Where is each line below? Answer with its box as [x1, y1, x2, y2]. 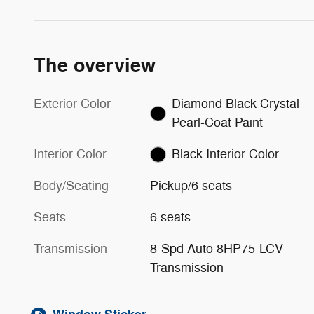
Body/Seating [34, 177, 109, 193]
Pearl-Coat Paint [234, 114, 263, 130]
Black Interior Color [171, 146, 279, 162]
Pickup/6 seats [150, 177, 233, 193]
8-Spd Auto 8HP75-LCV [150, 240, 284, 257]
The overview [34, 53, 156, 78]
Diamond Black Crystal [171, 95, 299, 111]
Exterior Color [34, 95, 111, 111]
